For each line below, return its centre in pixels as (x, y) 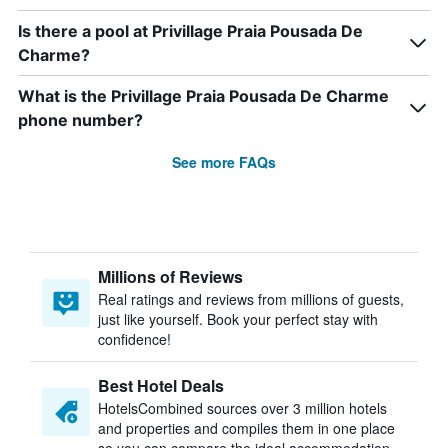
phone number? (80, 120)
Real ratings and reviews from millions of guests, (251, 299)
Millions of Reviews (170, 276)
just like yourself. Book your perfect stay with (238, 319)
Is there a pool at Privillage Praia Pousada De (190, 31)
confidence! (134, 339)
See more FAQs (224, 162)
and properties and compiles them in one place (246, 428)
